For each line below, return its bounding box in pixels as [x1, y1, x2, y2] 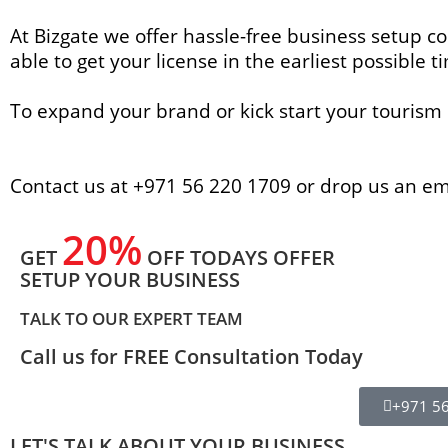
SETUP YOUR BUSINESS [20, 266, 240, 293]
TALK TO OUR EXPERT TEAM [20, 307, 243, 330]
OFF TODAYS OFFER [142, 244, 335, 271]
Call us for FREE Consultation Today [20, 343, 363, 370]
